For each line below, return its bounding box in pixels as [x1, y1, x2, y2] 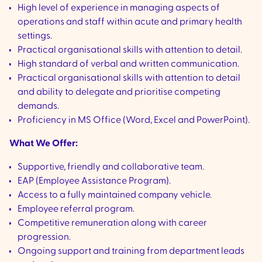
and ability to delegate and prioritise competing [18, 87, 220, 97]
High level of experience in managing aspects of [18, 3, 220, 13]
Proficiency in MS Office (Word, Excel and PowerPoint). [18, 115, 250, 125]
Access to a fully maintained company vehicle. [18, 190, 212, 200]
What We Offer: [9, 139, 78, 149]
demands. [18, 101, 59, 111]
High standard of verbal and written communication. [18, 59, 239, 69]
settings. [18, 31, 54, 41]
